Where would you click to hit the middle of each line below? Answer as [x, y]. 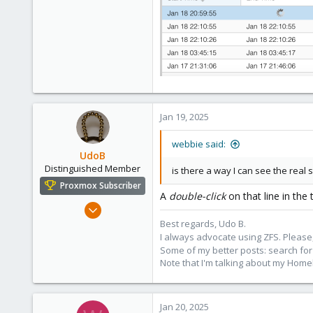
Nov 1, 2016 [122, 205]
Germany [125, 275]
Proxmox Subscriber [101, 186]
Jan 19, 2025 [184, 117]
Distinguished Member [93, 169]
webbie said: [199, 144]
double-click [197, 196]
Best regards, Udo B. [203, 224]
